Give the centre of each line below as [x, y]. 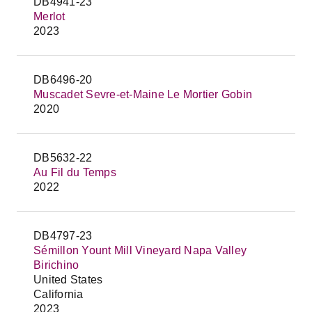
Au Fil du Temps [75, 172]
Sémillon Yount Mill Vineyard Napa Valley [140, 250]
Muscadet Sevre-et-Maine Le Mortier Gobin [143, 94]
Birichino [56, 265]
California [58, 294]
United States [68, 280]
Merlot [49, 16]
